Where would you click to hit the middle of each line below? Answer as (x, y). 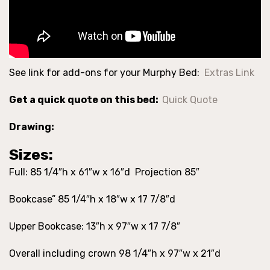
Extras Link (229, 73)
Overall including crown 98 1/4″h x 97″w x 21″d (116, 254)
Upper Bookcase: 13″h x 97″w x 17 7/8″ (95, 227)
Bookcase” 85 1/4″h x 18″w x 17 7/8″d (95, 199)
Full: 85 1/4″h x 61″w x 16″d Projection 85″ (105, 172)
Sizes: (31, 155)
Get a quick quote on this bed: (86, 100)
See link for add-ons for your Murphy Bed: (107, 73)
